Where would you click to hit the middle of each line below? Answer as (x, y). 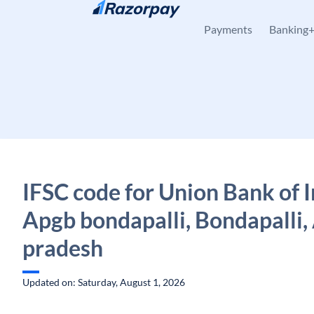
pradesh (63, 248)
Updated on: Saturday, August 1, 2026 (104, 282)
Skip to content (67, 18)
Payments (228, 29)
